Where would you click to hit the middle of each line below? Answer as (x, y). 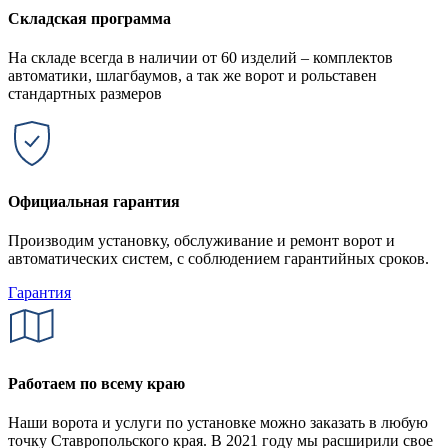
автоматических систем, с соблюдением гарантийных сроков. (218, 258)
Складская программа (89, 19)
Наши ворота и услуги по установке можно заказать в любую (218, 423)
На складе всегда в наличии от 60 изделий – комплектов (200, 58)
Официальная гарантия (94, 201)
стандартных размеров (85, 94)
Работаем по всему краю (96, 384)
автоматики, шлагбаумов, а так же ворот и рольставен (192, 76)
